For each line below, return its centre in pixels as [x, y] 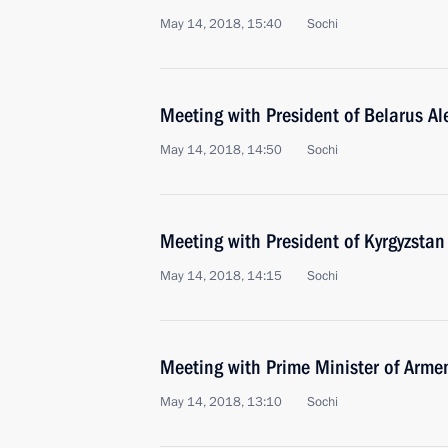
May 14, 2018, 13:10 [221, 402]
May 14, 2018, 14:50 [221, 150]
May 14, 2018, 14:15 [221, 276]
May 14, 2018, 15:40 [221, 24]
